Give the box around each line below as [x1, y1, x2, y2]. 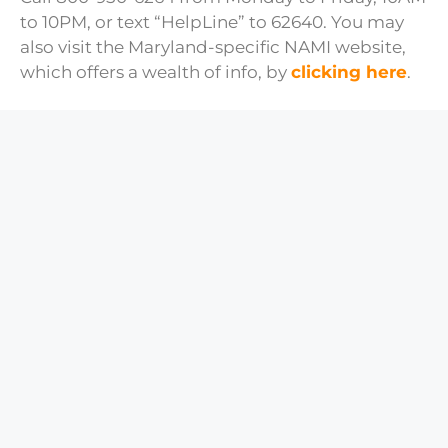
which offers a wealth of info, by [20, 61, 291, 82]
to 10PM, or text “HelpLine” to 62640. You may [20, 11, 404, 32]
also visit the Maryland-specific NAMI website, [20, 36, 406, 57]
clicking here [291, 61, 407, 82]
